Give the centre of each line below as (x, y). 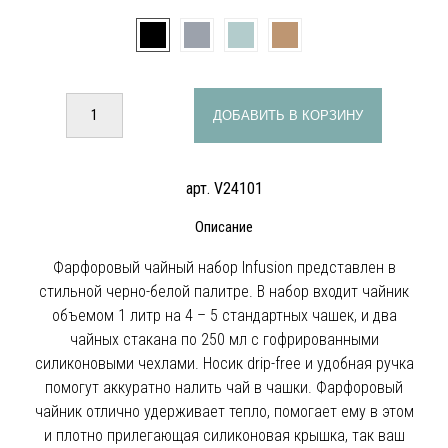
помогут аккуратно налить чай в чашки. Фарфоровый (224, 387)
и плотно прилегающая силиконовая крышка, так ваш (224, 435)
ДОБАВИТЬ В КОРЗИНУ (288, 115)
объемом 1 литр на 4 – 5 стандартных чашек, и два (224, 315)
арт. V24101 (224, 188)
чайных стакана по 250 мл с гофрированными (224, 339)
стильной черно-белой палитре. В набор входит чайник (224, 291)
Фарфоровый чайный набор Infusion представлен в (224, 267)
